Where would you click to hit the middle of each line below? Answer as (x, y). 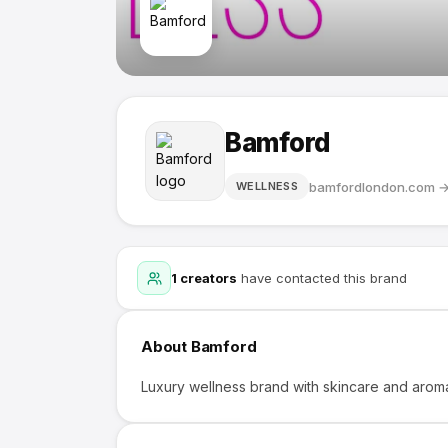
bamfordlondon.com (372, 186)
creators (207, 278)
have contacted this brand (322, 278)
